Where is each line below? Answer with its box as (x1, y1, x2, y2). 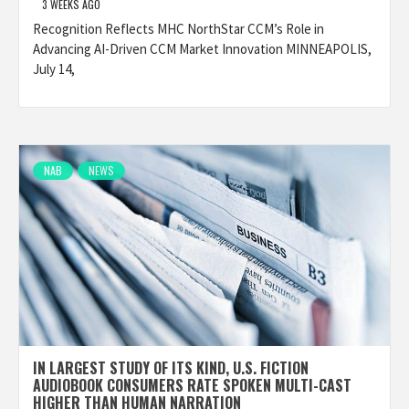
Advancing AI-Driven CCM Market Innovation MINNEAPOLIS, (33, 40, 372, 58)
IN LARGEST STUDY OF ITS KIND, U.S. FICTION (33, 357, 309, 379)
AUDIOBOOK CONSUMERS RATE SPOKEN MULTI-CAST (33, 374, 351, 396)
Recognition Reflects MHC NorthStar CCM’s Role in (33, 20, 324, 37)
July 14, (33, 60, 75, 78)
